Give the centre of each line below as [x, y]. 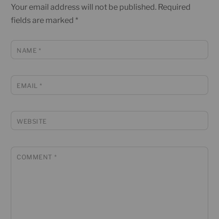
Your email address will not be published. [84, 7]
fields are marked [43, 20]
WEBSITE [32, 122]
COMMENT [35, 157]
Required [175, 7]
